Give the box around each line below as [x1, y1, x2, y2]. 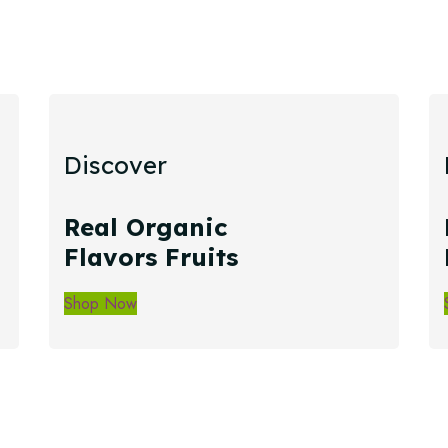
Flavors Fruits [63, 241, 238, 272]
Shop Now [63, 291, 137, 315]
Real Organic [63, 211, 227, 242]
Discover [63, 150, 167, 180]
